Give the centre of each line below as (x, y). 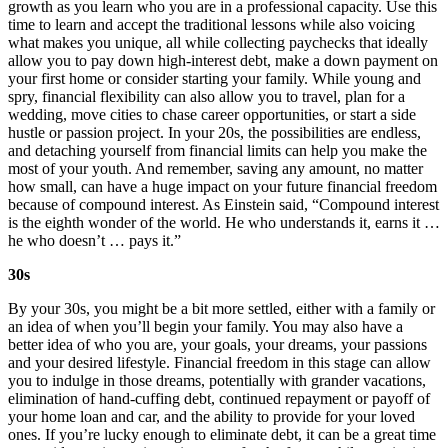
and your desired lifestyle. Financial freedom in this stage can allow (219, 362)
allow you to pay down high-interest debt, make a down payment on (223, 60)
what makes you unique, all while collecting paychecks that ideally (218, 42)
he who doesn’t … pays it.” (94, 240)
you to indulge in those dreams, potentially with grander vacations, (217, 380)
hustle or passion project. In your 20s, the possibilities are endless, (214, 132)
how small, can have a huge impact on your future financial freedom (222, 186)
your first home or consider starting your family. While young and (214, 78)
